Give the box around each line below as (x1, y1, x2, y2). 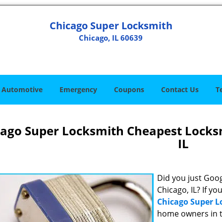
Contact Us (161, 85, 199, 94)
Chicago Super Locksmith (49, 19, 172, 32)
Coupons (114, 85, 144, 94)
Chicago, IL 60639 (79, 33, 143, 43)
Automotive (1, 85, 43, 94)
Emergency (59, 85, 97, 94)
